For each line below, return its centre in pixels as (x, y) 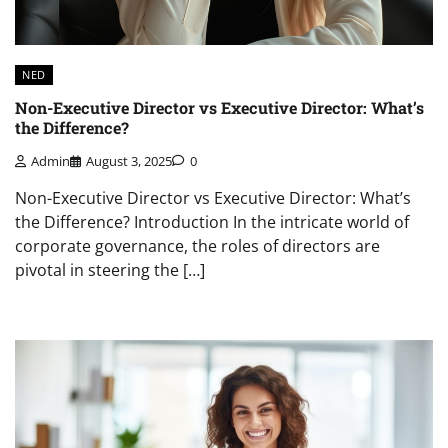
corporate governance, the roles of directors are (197, 245)
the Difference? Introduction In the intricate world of (212, 221)
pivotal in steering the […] (110, 269)
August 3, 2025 (129, 160)
